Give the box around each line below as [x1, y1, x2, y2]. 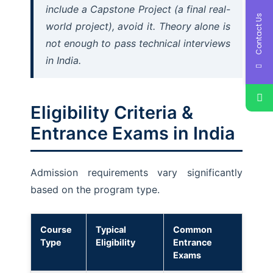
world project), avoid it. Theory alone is [46, 20, 230, 32]
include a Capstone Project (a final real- [46, 3, 230, 15]
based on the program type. [30, 183, 160, 196]
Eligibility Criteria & [30, 102, 193, 123]
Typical [96, 224, 126, 235]
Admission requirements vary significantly [30, 166, 243, 179]
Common [173, 224, 212, 235]
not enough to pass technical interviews [46, 37, 230, 49]
